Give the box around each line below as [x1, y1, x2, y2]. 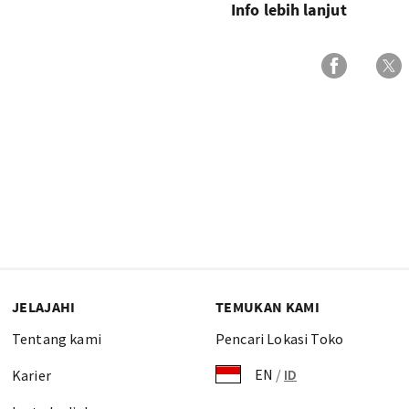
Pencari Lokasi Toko [215, 330, 344, 348]
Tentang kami [12, 330, 101, 348]
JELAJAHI [12, 298, 76, 316]
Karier [12, 366, 51, 384]
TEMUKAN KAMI [215, 298, 320, 316]
